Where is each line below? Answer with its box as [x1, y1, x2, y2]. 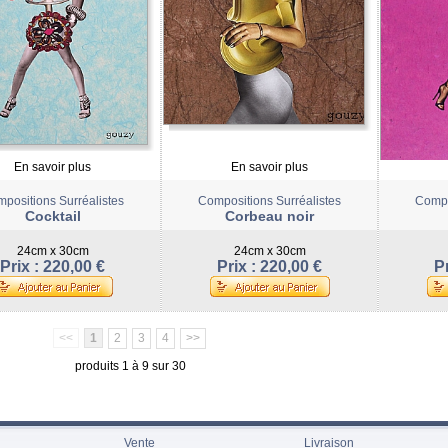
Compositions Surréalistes [198, 194, 341, 208]
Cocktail [24, 208, 81, 224]
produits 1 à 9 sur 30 [74, 359, 186, 373]
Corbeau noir [225, 208, 314, 224]
